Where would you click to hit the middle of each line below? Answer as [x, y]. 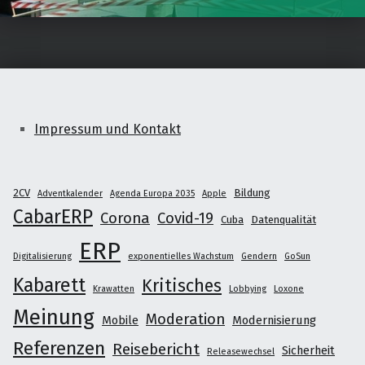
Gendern [259, 256]
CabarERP [53, 216]
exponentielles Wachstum [181, 256]
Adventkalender [70, 193]
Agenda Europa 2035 [152, 193]
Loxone [289, 288]
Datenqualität [284, 219]
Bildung [252, 192]
